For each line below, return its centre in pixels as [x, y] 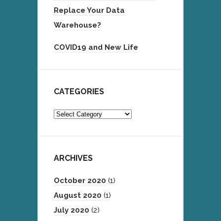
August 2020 [78, 195]
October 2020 [80, 180]
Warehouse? [77, 25]
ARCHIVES [73, 158]
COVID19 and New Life [96, 47]
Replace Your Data [89, 10]
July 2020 [72, 210]
